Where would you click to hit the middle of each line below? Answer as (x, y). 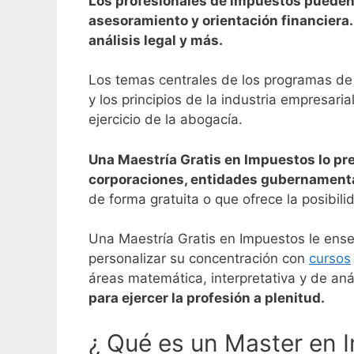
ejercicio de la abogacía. (168, 120)
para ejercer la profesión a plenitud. (207, 298)
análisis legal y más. (156, 40)
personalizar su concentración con (199, 259)
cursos (330, 259)
